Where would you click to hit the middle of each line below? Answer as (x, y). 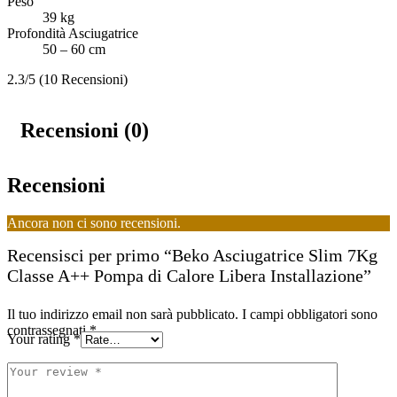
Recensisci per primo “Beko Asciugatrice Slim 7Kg (192, 255)
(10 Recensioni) (83, 80)
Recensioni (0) (85, 131)
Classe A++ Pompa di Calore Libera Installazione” (189, 275)
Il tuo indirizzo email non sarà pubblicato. (123, 314)
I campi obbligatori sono (310, 314)
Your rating (40, 339)
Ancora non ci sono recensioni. (94, 222)
